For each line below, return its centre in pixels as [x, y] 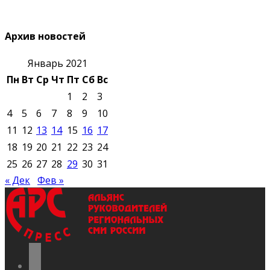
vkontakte [51, 262]
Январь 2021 [57, 64]
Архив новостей [45, 36]
